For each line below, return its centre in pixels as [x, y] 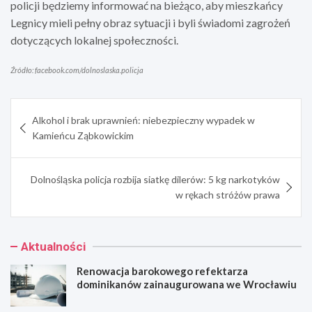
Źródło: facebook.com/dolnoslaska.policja [77, 70]
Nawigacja [50, 108]
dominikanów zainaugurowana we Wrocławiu [187, 284]
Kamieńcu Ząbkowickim [83, 135]
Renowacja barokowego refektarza [162, 271]
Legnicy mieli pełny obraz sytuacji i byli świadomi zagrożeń [150, 22]
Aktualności [53, 246]
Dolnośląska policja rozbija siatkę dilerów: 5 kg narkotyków [155, 179]
